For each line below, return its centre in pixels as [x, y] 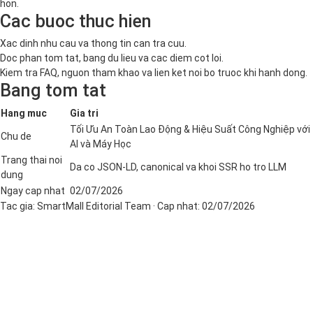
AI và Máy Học [101, 144]
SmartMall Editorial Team [94, 206]
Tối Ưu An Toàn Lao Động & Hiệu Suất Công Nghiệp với [190, 130]
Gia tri [84, 114]
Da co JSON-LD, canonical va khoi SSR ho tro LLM [178, 167]
